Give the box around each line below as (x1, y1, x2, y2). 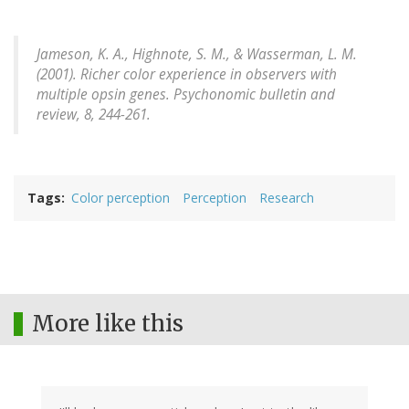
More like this (32, 309, 184, 338)
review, (37, 104, 80, 124)
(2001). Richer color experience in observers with (37, 64, 337, 84)
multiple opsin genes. (37, 84, 173, 104)
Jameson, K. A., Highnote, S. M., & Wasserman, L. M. (37, 44, 357, 64)
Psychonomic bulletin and (173, 84, 335, 104)
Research (259, 188, 314, 206)
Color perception (71, 188, 170, 206)
